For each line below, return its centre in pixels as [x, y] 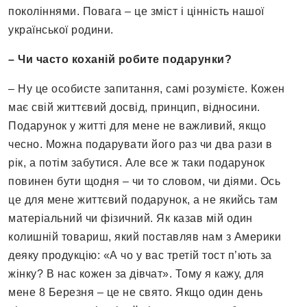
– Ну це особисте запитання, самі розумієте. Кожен [147, 89]
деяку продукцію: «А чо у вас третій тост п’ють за [140, 256]
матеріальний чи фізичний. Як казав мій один [131, 219]
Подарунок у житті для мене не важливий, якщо [137, 126]
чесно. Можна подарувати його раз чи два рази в [140, 145]
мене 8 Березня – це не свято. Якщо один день [135, 293]
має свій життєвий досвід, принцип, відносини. [134, 108]
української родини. [61, 30]
